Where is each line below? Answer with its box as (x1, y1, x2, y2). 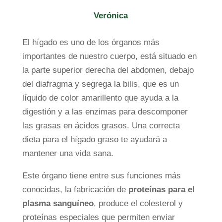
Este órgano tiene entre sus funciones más (22, 171, 181, 181)
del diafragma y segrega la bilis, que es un (22, 79, 179, 89)
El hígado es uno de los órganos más (22, 38, 160, 48)
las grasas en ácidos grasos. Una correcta (22, 121, 180, 131)
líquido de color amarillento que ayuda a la (22, 93, 178, 103)
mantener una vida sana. (22, 149, 113, 159)
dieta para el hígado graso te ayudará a (22, 135, 167, 145)
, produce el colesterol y (93, 199, 183, 209)
